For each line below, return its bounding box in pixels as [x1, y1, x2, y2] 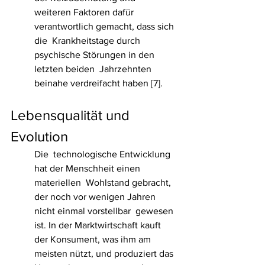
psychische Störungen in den [34, 50, 157, 60]
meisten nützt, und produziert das [34, 248, 176, 259]
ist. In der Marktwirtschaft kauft [34, 220, 163, 231]
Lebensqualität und [11, 107, 133, 124]
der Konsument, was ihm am [34, 234, 156, 245]
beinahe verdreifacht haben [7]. [34, 78, 163, 89]
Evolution [11, 128, 68, 145]
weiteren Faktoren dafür [34, 7, 136, 18]
